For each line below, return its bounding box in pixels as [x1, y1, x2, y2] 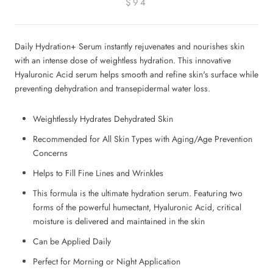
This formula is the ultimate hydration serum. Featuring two [33, 186, 243, 199]
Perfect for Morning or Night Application [33, 255, 180, 268]
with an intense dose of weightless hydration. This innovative [15, 54, 231, 66]
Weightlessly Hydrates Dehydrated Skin [33, 112, 173, 125]
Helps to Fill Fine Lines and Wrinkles [33, 166, 163, 179]
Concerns [33, 146, 68, 159]
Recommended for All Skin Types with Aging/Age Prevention [33, 132, 252, 145]
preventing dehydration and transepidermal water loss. [15, 82, 210, 94]
